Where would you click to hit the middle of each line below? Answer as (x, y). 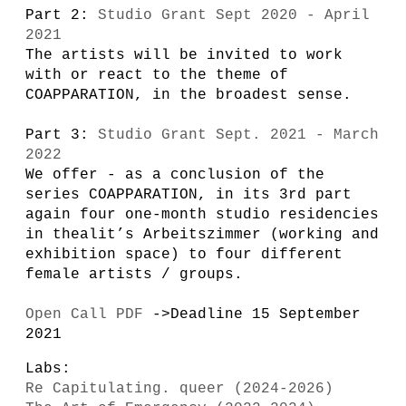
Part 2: (62, 15)
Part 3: (62, 135)
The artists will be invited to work (184, 55)
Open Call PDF (84, 314)
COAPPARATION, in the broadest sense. (188, 95)
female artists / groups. (134, 275)
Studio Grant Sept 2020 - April (234, 15)
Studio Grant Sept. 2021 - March (238, 135)
